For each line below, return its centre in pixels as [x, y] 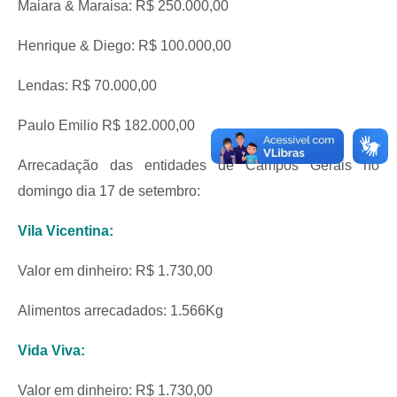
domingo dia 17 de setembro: [109, 191]
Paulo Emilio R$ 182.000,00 [106, 126]
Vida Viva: [51, 351]
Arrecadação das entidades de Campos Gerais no [198, 166]
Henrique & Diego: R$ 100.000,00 [125, 46]
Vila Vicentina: [66, 231]
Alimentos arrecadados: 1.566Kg [121, 311]
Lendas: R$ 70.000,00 [87, 86]
